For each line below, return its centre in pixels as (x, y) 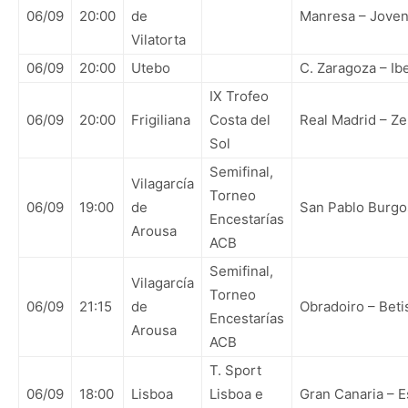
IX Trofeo (239, 96)
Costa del (240, 120)
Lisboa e (236, 394)
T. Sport (235, 370)
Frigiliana (161, 120)
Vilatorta (158, 40)
